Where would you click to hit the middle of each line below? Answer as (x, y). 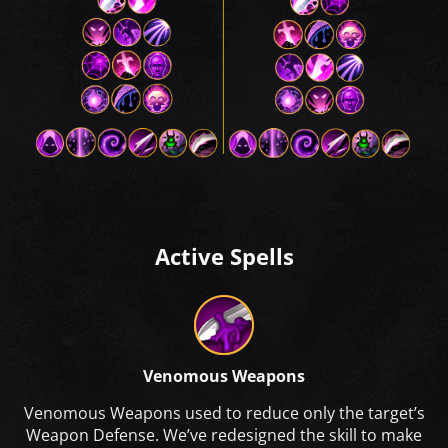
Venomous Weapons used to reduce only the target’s (224, 412)
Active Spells (224, 256)
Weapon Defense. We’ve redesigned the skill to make (224, 434)
